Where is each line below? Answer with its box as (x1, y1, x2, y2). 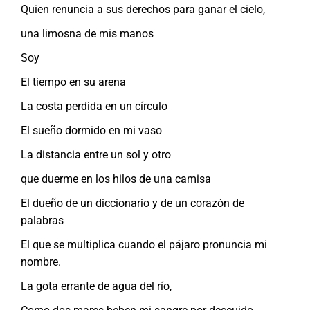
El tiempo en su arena (21, 75, 126, 89)
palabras (21, 213, 64, 227)
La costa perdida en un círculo (21, 99, 167, 113)
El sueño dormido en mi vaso (21, 123, 162, 137)
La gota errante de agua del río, (21, 279, 172, 293)
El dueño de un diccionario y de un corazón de (21, 196, 244, 210)
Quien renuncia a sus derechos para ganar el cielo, (21, 2, 265, 16)
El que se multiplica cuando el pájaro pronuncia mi (21, 237, 267, 251)
